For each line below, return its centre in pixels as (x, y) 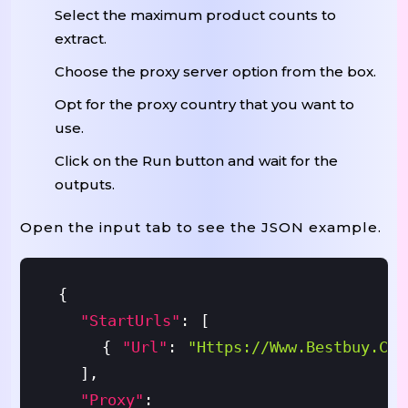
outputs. (85, 184)
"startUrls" (130, 320)
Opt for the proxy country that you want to (204, 104)
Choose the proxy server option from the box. (215, 71)
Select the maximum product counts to (195, 15)
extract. (81, 39)
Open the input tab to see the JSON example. (201, 227)
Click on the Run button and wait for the (196, 161)
